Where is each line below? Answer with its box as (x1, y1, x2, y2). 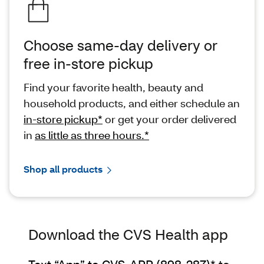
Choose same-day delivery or (24, 36, 217, 55)
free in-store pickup (24, 54, 153, 73)
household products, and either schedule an (24, 96, 240, 111)
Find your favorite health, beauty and (24, 80, 203, 95)
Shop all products (24, 163, 103, 176)
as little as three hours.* (35, 128, 149, 143)
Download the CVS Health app (28, 225, 228, 243)
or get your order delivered (103, 112, 236, 127)
